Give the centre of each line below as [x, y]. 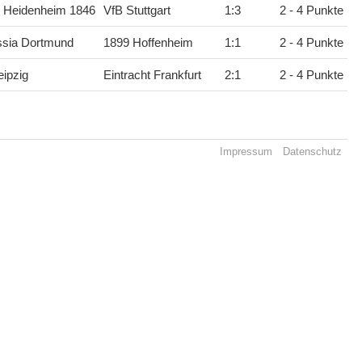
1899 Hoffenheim [148, 43]
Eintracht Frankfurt [152, 76]
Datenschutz [313, 152]
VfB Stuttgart [137, 11]
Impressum [246, 152]
